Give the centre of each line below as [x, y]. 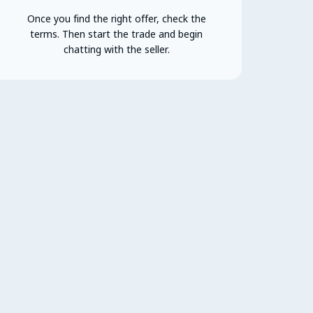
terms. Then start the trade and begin [117, 34]
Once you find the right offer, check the [116, 18]
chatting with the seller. [116, 49]
